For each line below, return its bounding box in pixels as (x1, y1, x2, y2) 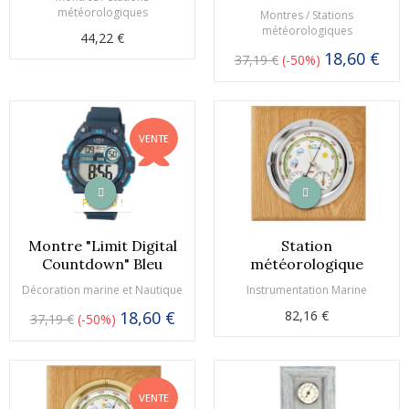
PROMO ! (81, 195, 123, 209)
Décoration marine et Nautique (22, 281, 183, 298)
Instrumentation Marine (246, 281, 367, 298)
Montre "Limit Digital (27, 236, 177, 255)
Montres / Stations (260, 6, 353, 23)
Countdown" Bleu (42, 254, 163, 273)
